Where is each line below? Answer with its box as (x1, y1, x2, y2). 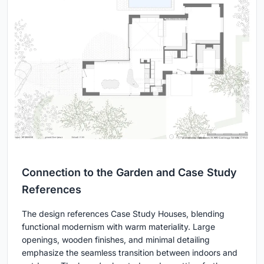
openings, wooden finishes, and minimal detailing (22, 234, 210, 245)
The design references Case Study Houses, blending (22, 208, 225, 219)
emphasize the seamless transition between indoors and (22, 247, 237, 258)
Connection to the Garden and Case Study (22, 166, 237, 179)
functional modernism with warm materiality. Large (22, 221, 215, 232)
